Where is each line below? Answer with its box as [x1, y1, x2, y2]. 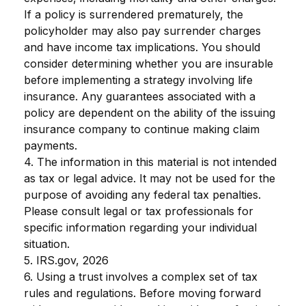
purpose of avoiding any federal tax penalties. [24, 187, 261, 201]
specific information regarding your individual [24, 220, 257, 234]
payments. [24, 138, 77, 152]
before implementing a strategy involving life [24, 72, 253, 87]
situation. [24, 236, 70, 251]
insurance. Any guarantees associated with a [24, 89, 255, 103]
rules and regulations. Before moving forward [24, 286, 261, 300]
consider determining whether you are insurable [24, 56, 273, 70]
